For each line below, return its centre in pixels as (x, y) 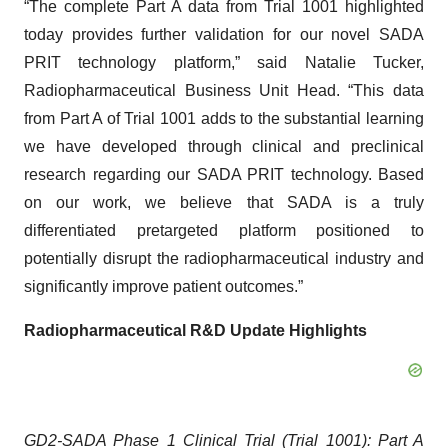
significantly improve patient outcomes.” (163, 287)
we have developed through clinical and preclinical (224, 147)
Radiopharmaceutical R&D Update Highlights (195, 331)
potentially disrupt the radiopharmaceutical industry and (224, 259)
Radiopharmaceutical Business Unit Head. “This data (224, 91)
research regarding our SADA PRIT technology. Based (224, 175)
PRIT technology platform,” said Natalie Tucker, (224, 63)
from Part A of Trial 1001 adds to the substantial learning (224, 119)
